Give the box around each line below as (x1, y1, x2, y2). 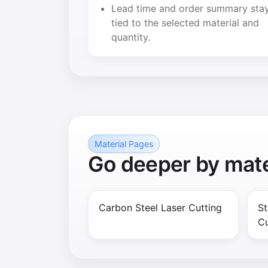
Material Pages (94, 139, 154, 150)
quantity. (111, 31, 151, 44)
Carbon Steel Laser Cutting (98, 202, 222, 214)
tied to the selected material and (111, 17, 260, 29)
